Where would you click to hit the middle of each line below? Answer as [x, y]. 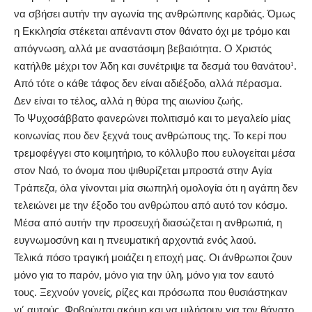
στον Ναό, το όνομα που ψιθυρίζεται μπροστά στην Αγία [143, 171]
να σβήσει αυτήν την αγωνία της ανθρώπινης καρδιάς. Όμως [155, 14]
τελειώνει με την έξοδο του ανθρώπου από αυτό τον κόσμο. [151, 205]
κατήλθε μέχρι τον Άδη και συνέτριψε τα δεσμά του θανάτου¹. [155, 66]
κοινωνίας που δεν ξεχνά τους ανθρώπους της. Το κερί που [150, 136]
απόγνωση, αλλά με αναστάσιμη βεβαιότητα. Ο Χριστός [143, 49]
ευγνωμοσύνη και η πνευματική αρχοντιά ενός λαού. [135, 240]
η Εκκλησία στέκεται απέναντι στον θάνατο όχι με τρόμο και [152, 31]
